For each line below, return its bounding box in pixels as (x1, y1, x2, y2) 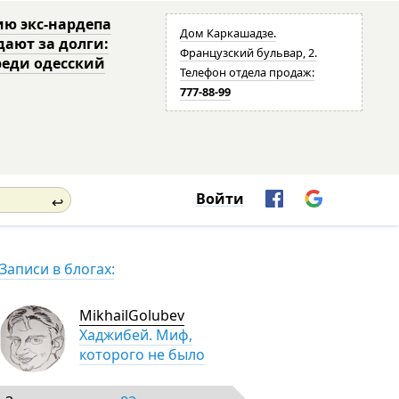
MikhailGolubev (79, 305, 184, 325)
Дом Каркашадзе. (180, 25, 277, 41)
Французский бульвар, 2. (180, 45, 318, 61)
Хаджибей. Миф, (79, 325, 192, 345)
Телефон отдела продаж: (180, 64, 315, 80)
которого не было (79, 345, 205, 364)
